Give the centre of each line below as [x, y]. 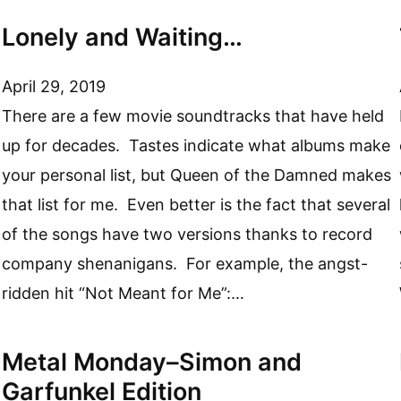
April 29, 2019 [54, 87]
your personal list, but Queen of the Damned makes [197, 175]
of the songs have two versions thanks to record [188, 235]
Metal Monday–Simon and [152, 363]
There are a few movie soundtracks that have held [193, 116]
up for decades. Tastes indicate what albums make [196, 146]
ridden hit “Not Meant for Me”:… [124, 294]
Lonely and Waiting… [123, 37]
